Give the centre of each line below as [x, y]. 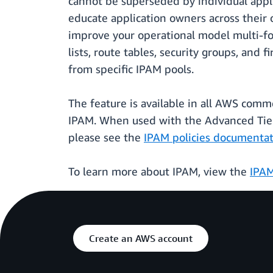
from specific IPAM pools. [131, 69]
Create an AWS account [141, 239]
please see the [106, 137]
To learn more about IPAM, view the [159, 172]
